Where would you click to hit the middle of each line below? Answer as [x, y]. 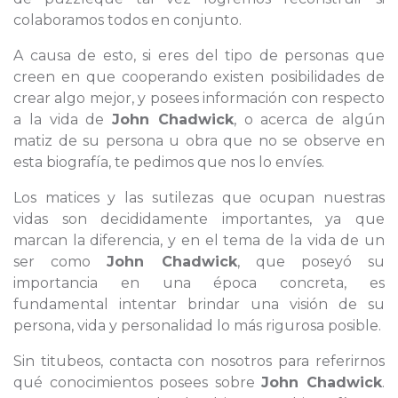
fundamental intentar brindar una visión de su [199, 304]
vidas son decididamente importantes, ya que [199, 219]
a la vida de [63, 119]
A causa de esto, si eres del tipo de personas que [199, 56]
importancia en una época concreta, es [199, 283]
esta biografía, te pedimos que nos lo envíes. [169, 162]
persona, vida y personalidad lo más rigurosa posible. [197, 326]
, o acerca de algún [309, 119]
